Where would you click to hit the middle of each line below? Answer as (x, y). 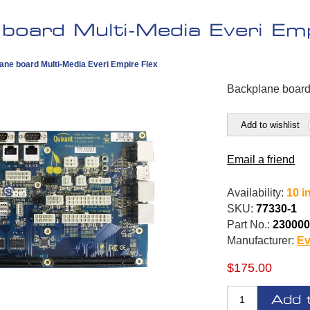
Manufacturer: (261, 241)
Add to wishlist (270, 125)
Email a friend (261, 160)
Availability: (256, 193)
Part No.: (249, 225)
